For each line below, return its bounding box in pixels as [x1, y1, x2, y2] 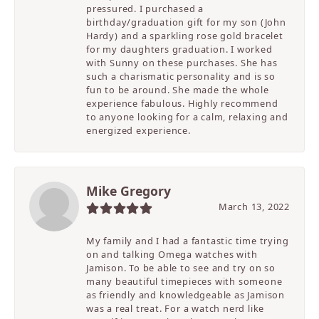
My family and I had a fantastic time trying [86, 234, 289, 248]
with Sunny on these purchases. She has [86, 56, 278, 70]
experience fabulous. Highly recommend [86, 97, 278, 110]
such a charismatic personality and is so [86, 70, 276, 83]
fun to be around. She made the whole [86, 83, 269, 97]
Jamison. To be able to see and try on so [86, 261, 276, 275]
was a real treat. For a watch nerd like [86, 302, 265, 315]
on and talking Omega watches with [86, 248, 258, 261]
